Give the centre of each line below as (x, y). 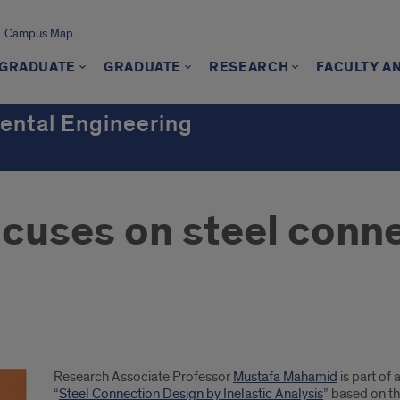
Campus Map (38, 33)
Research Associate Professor (143, 377)
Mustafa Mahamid (285, 377)
